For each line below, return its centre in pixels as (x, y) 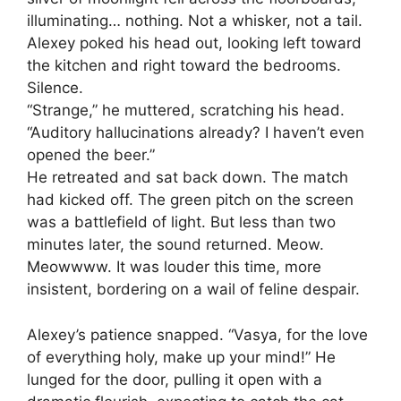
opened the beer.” (91, 155)
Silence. (55, 88)
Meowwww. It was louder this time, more (174, 267)
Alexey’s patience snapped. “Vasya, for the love (197, 334)
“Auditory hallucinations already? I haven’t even (196, 133)
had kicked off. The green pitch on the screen (190, 200)
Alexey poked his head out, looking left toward (194, 43)
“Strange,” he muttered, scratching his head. (186, 111)
